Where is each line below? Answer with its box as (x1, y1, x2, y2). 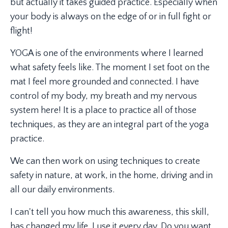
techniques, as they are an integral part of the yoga (10, 119, 209, 130)
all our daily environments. (10, 184, 115, 195)
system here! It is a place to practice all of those (10, 105, 196, 116)
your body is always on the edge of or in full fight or (10, 11, 211, 22)
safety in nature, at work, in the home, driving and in (10, 170, 213, 181)
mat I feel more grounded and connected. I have (10, 76, 199, 87)
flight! (10, 25, 33, 36)
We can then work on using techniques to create (10, 156, 200, 166)
